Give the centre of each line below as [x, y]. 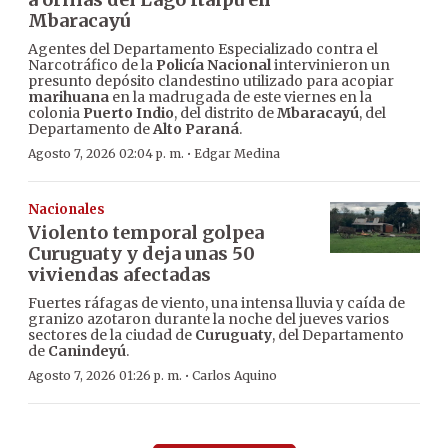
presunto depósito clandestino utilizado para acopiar [211, 81]
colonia [55, 113]
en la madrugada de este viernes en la [240, 97]
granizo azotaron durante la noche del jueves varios [208, 319]
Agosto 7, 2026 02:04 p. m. [106, 154]
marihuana [68, 97]
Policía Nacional [213, 65]
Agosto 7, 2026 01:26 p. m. [105, 376]
